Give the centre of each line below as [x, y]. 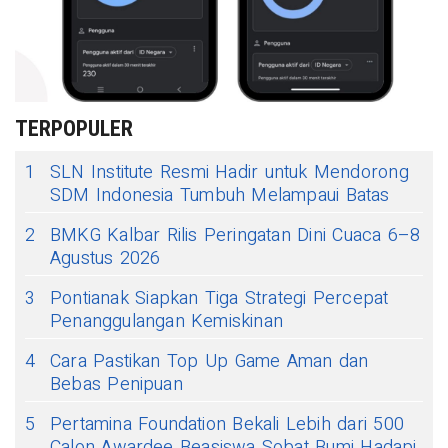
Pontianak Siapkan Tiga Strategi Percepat [219, 299]
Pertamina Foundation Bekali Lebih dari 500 [227, 425]
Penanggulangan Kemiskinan [167, 322]
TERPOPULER [74, 129]
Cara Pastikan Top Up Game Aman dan [209, 362]
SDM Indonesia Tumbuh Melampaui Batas [220, 196]
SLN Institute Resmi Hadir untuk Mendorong [229, 173]
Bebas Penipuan [116, 385]
